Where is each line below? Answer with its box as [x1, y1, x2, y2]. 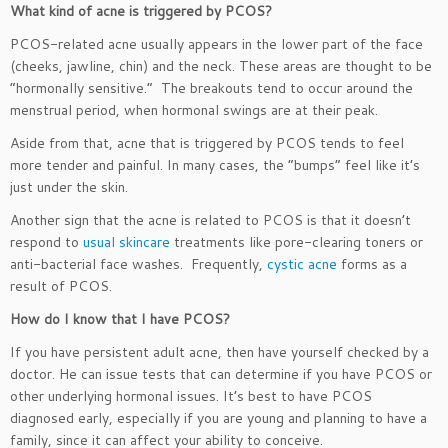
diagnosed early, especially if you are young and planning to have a [10, 408, 427, 428]
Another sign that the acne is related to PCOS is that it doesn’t [10, 210, 411, 230]
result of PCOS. [10, 276, 112, 296]
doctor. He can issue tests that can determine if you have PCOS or [10, 364, 432, 384]
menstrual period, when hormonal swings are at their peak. [10, 100, 378, 120]
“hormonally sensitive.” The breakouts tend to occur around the [10, 78, 413, 98]
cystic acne [267, 254, 337, 274]
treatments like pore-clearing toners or [170, 232, 423, 252]
